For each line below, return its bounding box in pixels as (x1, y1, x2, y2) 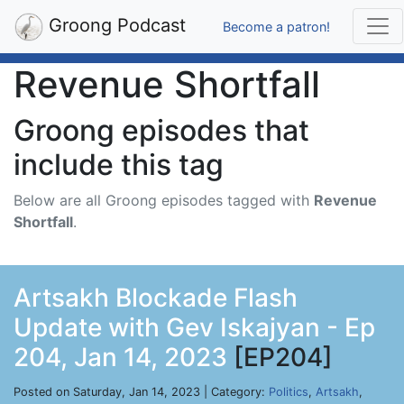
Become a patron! (223, 18, 330, 34)
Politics (269, 385, 308, 399)
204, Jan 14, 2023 (14, 342, 227, 372)
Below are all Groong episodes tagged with (14, 191, 314, 209)
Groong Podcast (43, 14, 186, 36)
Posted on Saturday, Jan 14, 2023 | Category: (14, 385, 269, 399)
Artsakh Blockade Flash (14, 282, 298, 313)
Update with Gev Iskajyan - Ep (14, 312, 375, 343)
